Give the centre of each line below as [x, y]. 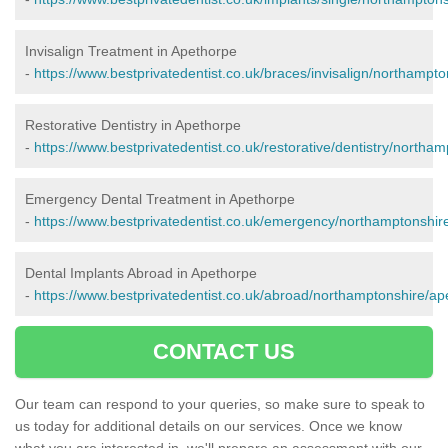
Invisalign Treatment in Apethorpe [131, 51]
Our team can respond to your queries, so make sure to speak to [220, 404]
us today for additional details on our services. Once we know [208, 426]
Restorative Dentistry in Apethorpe [133, 125]
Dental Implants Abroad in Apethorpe [141, 273]
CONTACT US [224, 352]
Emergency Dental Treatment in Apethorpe [160, 199]
